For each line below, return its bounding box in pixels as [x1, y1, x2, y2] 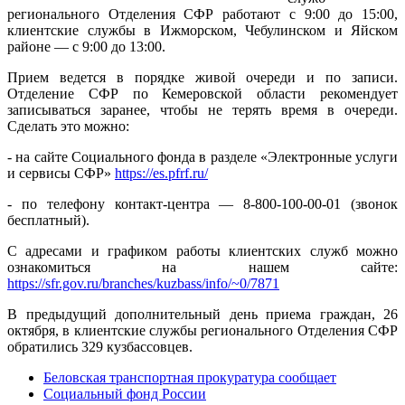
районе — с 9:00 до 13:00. [7, 38, 165, 54]
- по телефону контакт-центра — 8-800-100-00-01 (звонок [7, 195, 398, 212]
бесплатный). [7, 212, 89, 228]
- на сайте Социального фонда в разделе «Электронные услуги [7, 148, 398, 165]
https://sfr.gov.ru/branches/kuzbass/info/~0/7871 [7, 275, 279, 291]
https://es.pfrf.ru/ [115, 165, 208, 181]
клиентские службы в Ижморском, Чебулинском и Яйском [7, 22, 398, 38]
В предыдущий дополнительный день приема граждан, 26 [7, 306, 398, 322]
